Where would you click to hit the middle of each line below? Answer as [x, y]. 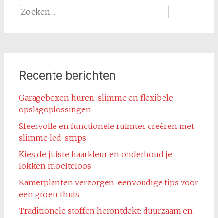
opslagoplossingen [55, 109]
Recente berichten [67, 76]
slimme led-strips [52, 138]
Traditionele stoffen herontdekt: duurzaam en [106, 211]
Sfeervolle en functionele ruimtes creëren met [106, 126]
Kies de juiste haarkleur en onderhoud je [95, 154]
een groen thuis [49, 194]
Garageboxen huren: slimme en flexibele [96, 98]
